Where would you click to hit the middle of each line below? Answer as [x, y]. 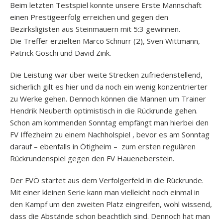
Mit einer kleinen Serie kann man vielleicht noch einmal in [105, 192]
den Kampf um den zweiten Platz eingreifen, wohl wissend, [111, 204]
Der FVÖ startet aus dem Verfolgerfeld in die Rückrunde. [107, 180]
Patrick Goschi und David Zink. [60, 53]
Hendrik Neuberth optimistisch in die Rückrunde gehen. [104, 111]
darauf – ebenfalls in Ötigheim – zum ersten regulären [103, 146]
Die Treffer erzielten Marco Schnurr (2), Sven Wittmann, [105, 41]
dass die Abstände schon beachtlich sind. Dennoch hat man [110, 216]
